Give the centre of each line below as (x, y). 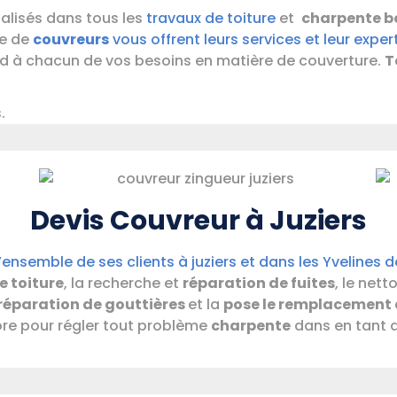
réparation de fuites (259, 284)
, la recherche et (123, 284)
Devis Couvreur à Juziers (198, 221)
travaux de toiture (211, 19)
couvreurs (71, 40)
